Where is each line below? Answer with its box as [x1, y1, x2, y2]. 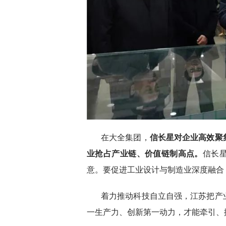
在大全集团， [101, 133, 150, 142]
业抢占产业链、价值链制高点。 [87, 149, 203, 158]
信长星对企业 [149, 133, 199, 142]
